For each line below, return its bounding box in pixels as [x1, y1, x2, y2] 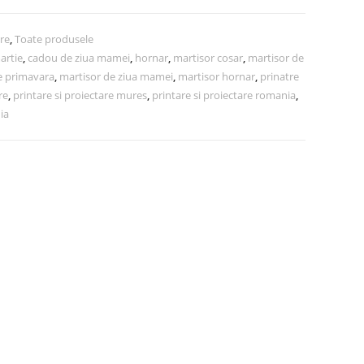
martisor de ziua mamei [59, 69, 173, 84]
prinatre [260, 69, 299, 84]
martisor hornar [178, 69, 255, 84]
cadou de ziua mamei [28, 50, 130, 65]
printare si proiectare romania [152, 88, 296, 102]
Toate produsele [15, 32, 93, 46]
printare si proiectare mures [13, 88, 147, 102]
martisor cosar [173, 50, 243, 65]
